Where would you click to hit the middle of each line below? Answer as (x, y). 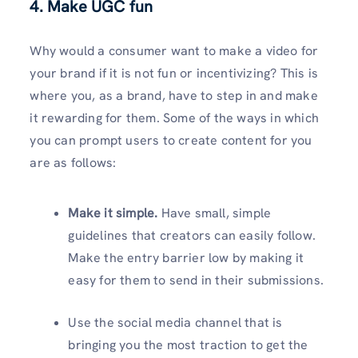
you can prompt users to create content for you (171, 140)
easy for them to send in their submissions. (198, 280)
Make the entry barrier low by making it (186, 258)
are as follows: (73, 162)
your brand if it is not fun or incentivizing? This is (174, 73)
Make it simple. (113, 213)
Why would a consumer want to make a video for (174, 50)
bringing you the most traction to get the (188, 345)
